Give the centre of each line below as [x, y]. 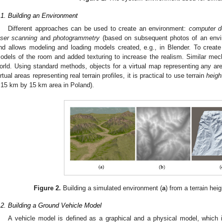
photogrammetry [77, 38]
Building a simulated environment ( [111, 188]
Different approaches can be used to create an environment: [98, 28]
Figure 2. [47, 188]
